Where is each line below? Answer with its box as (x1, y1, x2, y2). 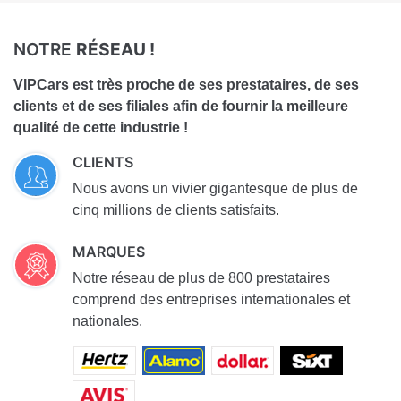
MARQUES (73, 242, 145, 260)
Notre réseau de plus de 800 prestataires (73, 269, 330, 286)
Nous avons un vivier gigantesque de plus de (73, 180, 358, 196)
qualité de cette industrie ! (13, 119, 188, 135)
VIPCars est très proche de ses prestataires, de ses (13, 76, 359, 92)
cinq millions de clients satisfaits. (73, 201, 279, 218)
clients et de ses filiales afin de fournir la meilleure (13, 98, 348, 114)
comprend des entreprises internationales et (73, 291, 350, 307)
